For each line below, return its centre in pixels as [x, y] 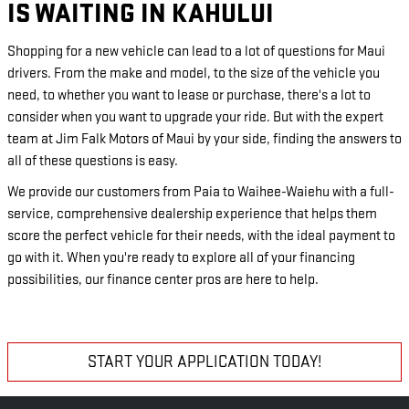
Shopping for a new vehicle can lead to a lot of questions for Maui [196, 51]
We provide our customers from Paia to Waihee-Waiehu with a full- [201, 192]
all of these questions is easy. [93, 161]
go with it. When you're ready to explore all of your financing [181, 257]
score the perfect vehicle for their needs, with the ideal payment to [201, 236]
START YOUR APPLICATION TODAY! [204, 362]
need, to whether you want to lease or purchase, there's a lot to [189, 95]
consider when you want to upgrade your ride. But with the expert [195, 117]
